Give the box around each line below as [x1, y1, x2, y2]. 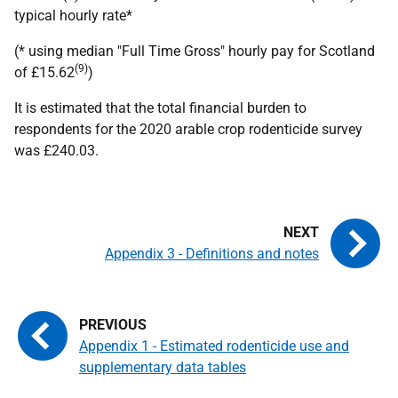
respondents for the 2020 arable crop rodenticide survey [14, 121, 362, 138]
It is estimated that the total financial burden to [14, 99, 306, 116]
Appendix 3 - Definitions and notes [105, 245, 319, 262]
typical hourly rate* [14, 7, 132, 24]
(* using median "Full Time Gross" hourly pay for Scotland [14, 43, 375, 60]
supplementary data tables [79, 359, 246, 376]
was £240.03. [14, 142, 99, 159]
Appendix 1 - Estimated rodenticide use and [79, 338, 349, 354]
